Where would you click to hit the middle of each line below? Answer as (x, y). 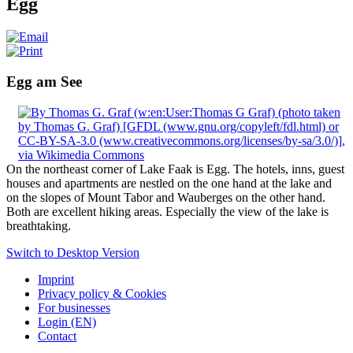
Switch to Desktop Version (73, 252)
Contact (57, 336)
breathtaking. (39, 225)
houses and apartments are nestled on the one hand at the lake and (169, 183)
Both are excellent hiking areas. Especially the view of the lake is (167, 211)
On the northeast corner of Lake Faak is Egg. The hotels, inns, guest (175, 169)
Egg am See (44, 82)
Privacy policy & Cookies (102, 293)
